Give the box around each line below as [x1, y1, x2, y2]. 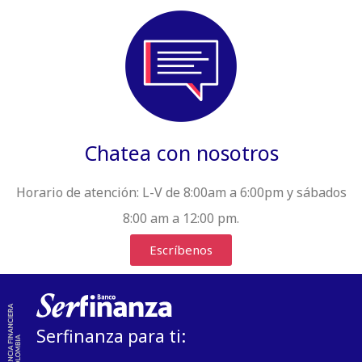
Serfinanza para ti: [36, 325, 186, 348]
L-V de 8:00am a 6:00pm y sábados [141, 183, 347, 201]
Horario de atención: [15, 183, 142, 201]
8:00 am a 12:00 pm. [123, 208, 239, 227]
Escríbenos [149, 242, 213, 259]
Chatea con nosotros [83, 138, 279, 166]
